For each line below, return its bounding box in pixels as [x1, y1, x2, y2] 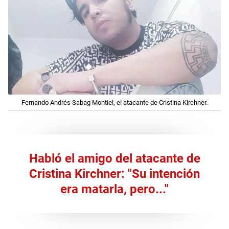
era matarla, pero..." [60, 182, 169, 197]
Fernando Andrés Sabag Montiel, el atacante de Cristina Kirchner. [21, 99, 208, 107]
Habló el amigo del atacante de [29, 151, 200, 166]
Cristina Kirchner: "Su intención [29, 167, 200, 181]
